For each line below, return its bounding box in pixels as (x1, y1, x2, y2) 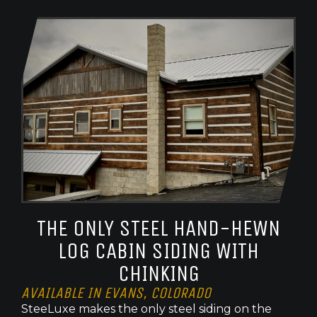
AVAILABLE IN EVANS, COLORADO (21, 284, 211, 303)
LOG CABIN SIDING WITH (58, 238, 259, 265)
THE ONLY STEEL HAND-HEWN (37, 215, 280, 242)
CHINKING (117, 260, 200, 287)
